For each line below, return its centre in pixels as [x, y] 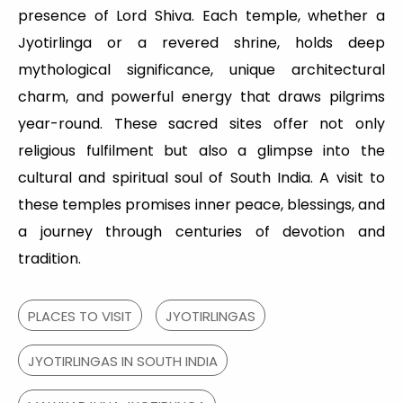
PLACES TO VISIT [80, 317]
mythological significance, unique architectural [201, 70]
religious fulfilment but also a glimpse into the [201, 151]
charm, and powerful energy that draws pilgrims [201, 97]
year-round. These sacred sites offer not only [201, 124]
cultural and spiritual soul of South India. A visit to [201, 178]
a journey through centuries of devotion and [201, 232]
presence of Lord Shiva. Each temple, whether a [201, 16]
